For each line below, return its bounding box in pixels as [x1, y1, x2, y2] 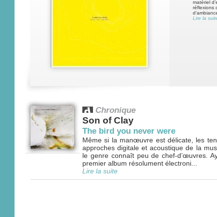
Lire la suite [82, 167, 118, 175]
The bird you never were [82, 126, 175, 136]
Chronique [95, 105, 136, 115]
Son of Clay [82, 115, 134, 125]
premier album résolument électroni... [82, 159, 197, 167]
